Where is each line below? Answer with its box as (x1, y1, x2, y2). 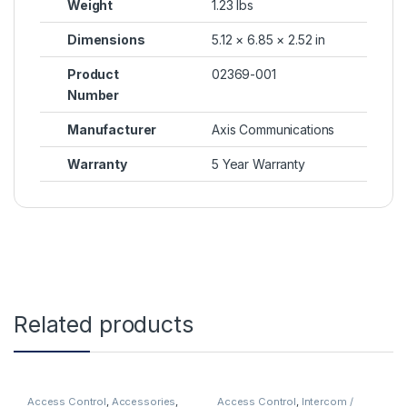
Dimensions (67, 32, 145, 48)
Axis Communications (212, 122, 335, 138)
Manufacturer (67, 122, 157, 138)
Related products (14, 311, 194, 339)
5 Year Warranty (212, 156, 305, 173)
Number (67, 87, 120, 104)
